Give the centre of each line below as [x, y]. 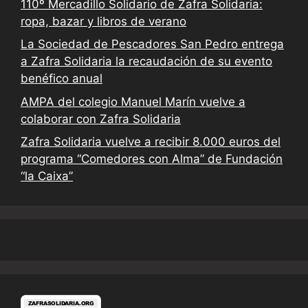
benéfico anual [62, 79]
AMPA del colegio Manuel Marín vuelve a [133, 101]
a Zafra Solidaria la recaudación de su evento [146, 62]
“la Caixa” [47, 176]
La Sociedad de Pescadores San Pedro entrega [152, 44]
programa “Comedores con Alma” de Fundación [152, 159]
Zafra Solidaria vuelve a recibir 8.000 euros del [151, 142]
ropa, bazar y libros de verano [103, 21]
